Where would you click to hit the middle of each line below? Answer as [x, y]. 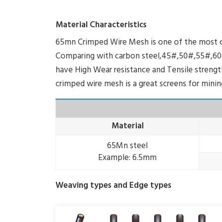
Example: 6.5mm [127, 158]
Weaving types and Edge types [113, 186]
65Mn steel [127, 146]
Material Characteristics [101, 25]
